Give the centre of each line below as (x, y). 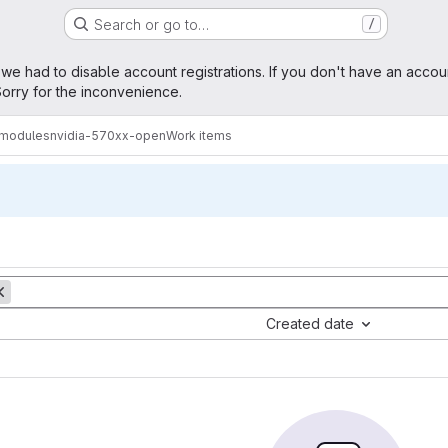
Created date (310, 323)
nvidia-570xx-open (108, 135)
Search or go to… (151, 24)
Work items (199, 135)
